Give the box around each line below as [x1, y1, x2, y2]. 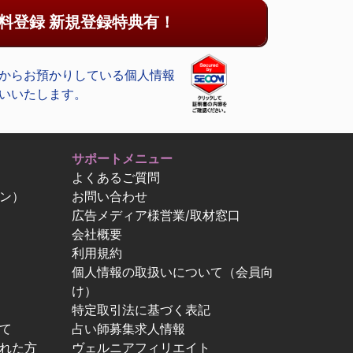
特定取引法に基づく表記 [72, 301, 210, 318]
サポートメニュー [72, 150, 173, 166]
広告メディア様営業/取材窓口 [72, 206, 240, 223]
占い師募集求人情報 [72, 320, 185, 336]
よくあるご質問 [72, 169, 160, 185]
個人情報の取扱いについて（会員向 [72, 263, 273, 280]
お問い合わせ [72, 188, 147, 204]
